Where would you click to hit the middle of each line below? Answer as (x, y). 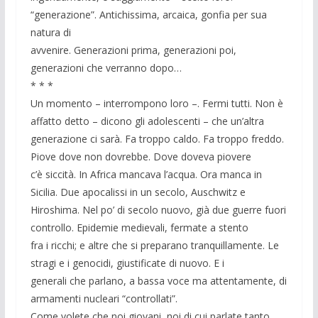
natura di (50, 33)
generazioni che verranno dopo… (106, 68)
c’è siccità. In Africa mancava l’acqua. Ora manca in (146, 175)
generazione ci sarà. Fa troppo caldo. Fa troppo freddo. (157, 139)
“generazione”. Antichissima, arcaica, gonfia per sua (148, 15)
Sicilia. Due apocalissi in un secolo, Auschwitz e (138, 192)
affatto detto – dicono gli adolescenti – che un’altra (147, 121)
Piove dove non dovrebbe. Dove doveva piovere (141, 157)
